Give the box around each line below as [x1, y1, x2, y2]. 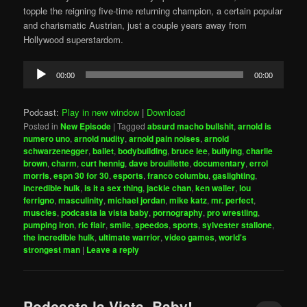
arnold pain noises [129, 132, 201, 145]
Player [23, 75, 49, 89]
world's [219, 231, 247, 244]
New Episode [60, 120, 112, 133]
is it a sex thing [84, 182, 143, 195]
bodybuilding [118, 145, 168, 158]
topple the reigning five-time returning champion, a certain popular [23, 4, 283, 18]
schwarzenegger [23, 145, 89, 158]
